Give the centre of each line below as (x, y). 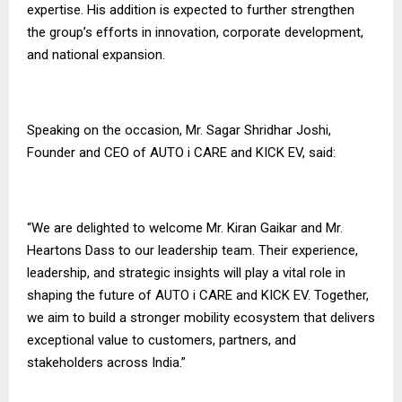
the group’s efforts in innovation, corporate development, (195, 33)
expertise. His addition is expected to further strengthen (191, 10)
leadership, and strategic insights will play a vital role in (186, 273)
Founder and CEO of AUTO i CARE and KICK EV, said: (181, 153)
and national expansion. (96, 55)
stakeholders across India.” (106, 363)
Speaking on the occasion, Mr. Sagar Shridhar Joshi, (179, 131)
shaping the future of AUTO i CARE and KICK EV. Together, (198, 296)
